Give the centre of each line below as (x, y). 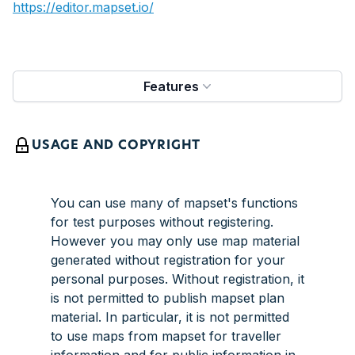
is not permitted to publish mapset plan (168, 298)
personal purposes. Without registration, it (177, 279)
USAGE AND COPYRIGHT (116, 146)
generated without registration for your (168, 260)
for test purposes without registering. (162, 222)
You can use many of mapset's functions (174, 203)
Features (171, 86)
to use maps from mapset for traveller (166, 336)
